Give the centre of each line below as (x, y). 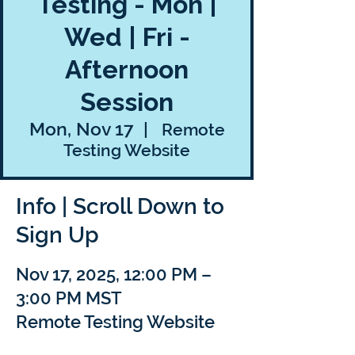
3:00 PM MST (69, 298)
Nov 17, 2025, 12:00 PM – (114, 274)
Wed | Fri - (127, 37)
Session (127, 102)
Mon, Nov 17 (81, 129)
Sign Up (57, 235)
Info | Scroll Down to (120, 206)
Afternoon (127, 69)
